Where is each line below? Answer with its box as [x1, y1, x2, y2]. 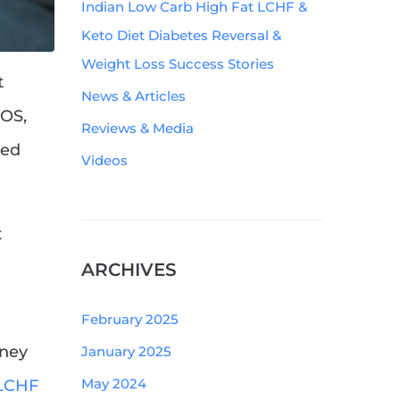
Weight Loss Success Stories [81, 55, 274, 72]
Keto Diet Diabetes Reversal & [81, 27, 281, 44]
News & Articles [81, 87, 186, 104]
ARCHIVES [81, 259, 177, 280]
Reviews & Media [81, 120, 194, 137]
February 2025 [81, 311, 179, 328]
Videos [81, 152, 128, 169]
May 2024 [81, 375, 146, 392]
